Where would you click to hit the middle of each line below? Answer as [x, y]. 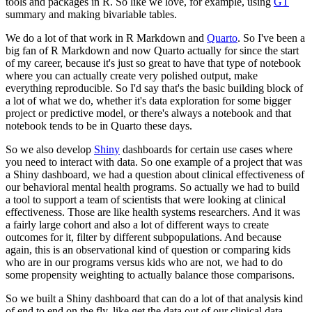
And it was [276, 212]
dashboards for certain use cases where [206, 150]
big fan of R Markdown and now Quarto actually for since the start [152, 51]
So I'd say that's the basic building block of [209, 88]
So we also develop [50, 150]
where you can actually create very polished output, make [132, 76]
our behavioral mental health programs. [91, 187]
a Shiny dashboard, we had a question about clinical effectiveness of [155, 175]
